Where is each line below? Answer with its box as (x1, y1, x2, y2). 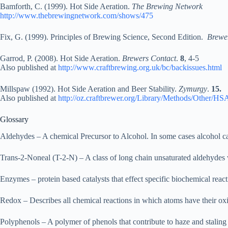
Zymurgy (179, 84, 207, 94)
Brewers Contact (122, 54, 176, 63)
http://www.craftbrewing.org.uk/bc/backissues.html (58, 63, 222, 72)
